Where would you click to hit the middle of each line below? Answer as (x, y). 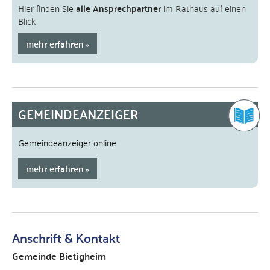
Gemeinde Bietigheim (59, 256)
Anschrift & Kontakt (66, 237)
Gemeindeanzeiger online (67, 142)
